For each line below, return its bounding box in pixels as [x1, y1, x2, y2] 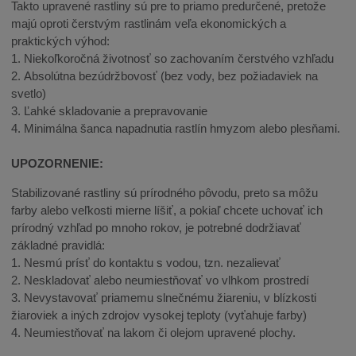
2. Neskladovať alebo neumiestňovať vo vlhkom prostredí [11, 273, 310, 288]
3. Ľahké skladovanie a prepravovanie [11, 104, 208, 118]
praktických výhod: [11, 34, 110, 48]
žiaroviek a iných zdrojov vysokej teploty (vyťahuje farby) [11, 308, 308, 323]
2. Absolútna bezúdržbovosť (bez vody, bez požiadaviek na [11, 69, 319, 83]
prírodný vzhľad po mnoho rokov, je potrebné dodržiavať [11, 221, 302, 235]
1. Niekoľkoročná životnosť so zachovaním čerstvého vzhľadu [11, 52, 335, 66]
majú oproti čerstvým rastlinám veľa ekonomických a [11, 17, 287, 31]
